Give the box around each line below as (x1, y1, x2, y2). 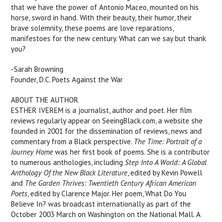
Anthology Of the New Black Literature (11, 168, 128, 177)
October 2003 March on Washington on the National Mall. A (11, 210, 201, 219)
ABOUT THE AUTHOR (11, 95, 79, 105)
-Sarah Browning (11, 64, 64, 74)
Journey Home (11, 147, 54, 157)
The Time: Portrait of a (134, 137, 202, 146)
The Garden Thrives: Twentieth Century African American (25, 178, 197, 188)
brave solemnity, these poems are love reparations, (11, 23, 174, 33)
